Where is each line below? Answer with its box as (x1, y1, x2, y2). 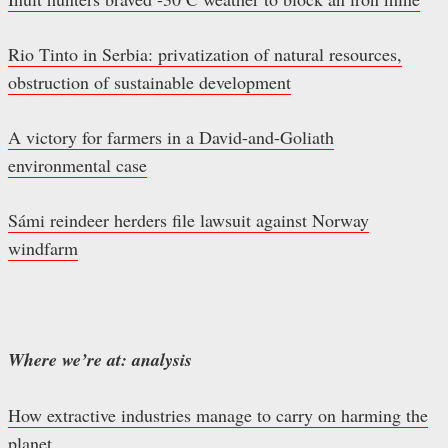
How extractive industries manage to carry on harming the (8, 403, 428, 428)
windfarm (8, 236, 78, 261)
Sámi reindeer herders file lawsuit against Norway (8, 208, 369, 233)
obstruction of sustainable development (8, 70, 291, 95)
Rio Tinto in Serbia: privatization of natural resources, (8, 42, 402, 67)
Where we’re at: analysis (8, 347, 192, 373)
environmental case (8, 153, 147, 178)
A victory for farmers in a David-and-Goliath (8, 125, 334, 150)
